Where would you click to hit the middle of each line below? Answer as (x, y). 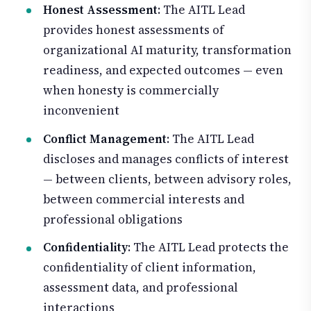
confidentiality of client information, (150, 268)
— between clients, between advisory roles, (167, 179)
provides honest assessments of (134, 30)
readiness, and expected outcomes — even (163, 70)
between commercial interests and (144, 199)
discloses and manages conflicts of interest (166, 159)
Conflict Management (105, 138)
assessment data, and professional (141, 288)
